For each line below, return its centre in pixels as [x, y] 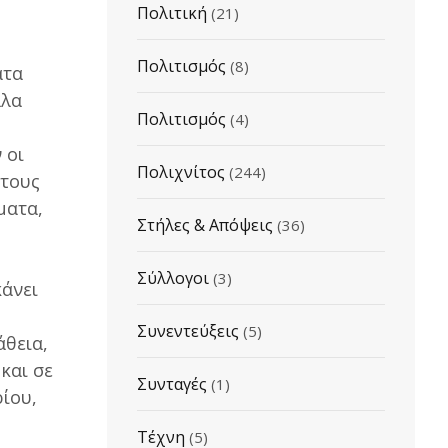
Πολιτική [171, 13]
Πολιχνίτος [180, 172]
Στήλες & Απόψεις [204, 225]
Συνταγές [171, 384]
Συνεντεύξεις [187, 331]
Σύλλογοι [172, 278]
